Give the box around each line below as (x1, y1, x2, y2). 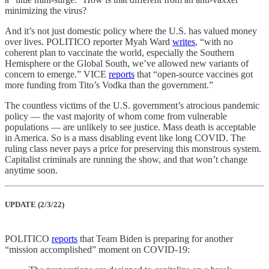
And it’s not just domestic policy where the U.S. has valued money (5, 25, 257, 36)
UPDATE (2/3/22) (5, 199, 64, 209)
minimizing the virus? (5, 5, 86, 16)
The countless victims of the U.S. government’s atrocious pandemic (5, 100, 259, 110)
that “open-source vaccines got (134, 68, 253, 79)
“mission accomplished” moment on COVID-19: (5, 244, 190, 255)
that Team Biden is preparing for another (77, 233, 233, 244)
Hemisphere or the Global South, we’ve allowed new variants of (5, 58, 249, 68)
